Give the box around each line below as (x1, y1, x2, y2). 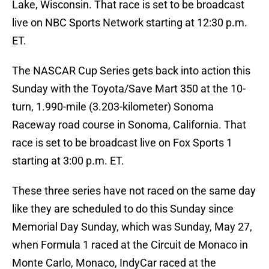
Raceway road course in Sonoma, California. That (12, 118, 246, 131)
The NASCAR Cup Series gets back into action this (12, 64, 250, 77)
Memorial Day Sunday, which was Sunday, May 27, (12, 220, 252, 234)
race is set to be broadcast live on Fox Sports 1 (12, 136, 232, 150)
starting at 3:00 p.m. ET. (12, 154, 124, 168)
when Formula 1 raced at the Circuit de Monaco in (12, 238, 248, 252)
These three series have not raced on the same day (12, 184, 256, 198)
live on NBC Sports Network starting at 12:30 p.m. (12, 16, 247, 29)
